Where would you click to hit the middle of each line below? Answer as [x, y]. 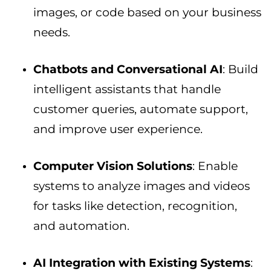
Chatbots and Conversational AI [128, 70]
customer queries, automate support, [141, 109]
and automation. [81, 226]
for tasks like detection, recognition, [135, 206]
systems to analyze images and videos [142, 186]
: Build [240, 70]
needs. [52, 33]
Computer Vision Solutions [113, 166]
